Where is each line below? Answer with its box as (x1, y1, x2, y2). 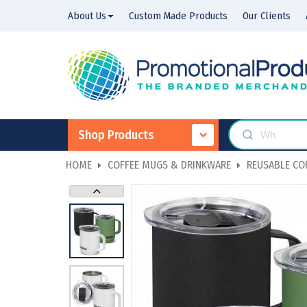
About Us (68, 10, 106, 22)
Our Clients (243, 10, 291, 22)
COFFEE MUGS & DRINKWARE (108, 158, 231, 171)
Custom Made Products (129, 10, 228, 22)
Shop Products (78, 127, 154, 143)
